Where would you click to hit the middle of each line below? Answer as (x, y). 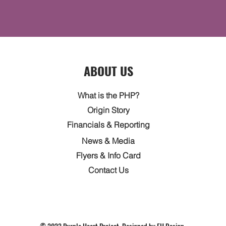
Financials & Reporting (108, 124)
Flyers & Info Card (108, 155)
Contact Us (108, 170)
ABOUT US (109, 71)
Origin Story (108, 110)
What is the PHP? (108, 95)
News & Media (108, 140)
